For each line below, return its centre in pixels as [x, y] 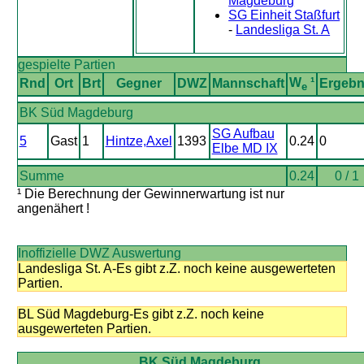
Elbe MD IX [245, 148]
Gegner [139, 83]
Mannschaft [248, 83]
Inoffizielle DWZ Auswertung [99, 253]
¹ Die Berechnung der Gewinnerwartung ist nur [150, 194]
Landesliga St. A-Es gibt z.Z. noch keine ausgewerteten [176, 269]
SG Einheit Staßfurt [284, 15]
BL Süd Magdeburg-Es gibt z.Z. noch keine [141, 314]
